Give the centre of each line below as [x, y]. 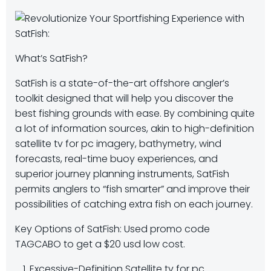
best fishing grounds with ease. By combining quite [135, 113]
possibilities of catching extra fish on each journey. [134, 204]
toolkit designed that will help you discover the [124, 98]
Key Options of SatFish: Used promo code [113, 229]
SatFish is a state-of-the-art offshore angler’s [122, 83]
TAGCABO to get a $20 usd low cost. [101, 244]
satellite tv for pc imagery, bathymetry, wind [118, 144]
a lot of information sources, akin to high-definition [135, 129]
